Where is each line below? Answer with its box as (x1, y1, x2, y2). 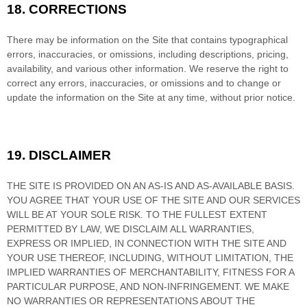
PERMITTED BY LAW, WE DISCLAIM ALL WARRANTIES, (7, 223, 254, 234)
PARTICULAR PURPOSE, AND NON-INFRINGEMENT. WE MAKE (7, 280, 289, 292)
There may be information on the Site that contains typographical (7, 34, 288, 45)
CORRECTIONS (29, 1, 127, 16)
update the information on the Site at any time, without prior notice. (7, 91, 295, 103)
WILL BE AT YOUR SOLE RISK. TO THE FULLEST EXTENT (7, 208, 267, 220)
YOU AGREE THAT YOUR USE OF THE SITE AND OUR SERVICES (7, 194, 300, 206)
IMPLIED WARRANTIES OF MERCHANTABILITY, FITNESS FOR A (7, 266, 294, 278)
